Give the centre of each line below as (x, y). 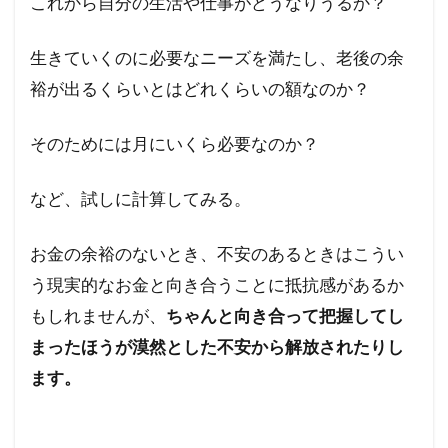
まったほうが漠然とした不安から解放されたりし (217, 347)
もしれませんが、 (98, 316)
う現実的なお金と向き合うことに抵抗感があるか (217, 285)
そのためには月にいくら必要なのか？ (174, 144)
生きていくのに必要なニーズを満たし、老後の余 (217, 58)
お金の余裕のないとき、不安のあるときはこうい (217, 254)
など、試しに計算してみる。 (140, 199)
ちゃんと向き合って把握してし (285, 316)
